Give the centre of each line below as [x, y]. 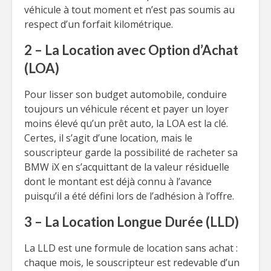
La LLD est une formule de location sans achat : [131, 248]
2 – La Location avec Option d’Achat [131, 50]
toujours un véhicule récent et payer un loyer [126, 109]
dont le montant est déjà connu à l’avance [118, 181]
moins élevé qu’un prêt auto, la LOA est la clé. [126, 123]
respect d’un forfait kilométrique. [99, 24]
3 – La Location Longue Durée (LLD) [132, 222]
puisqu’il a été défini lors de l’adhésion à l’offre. [129, 196]
